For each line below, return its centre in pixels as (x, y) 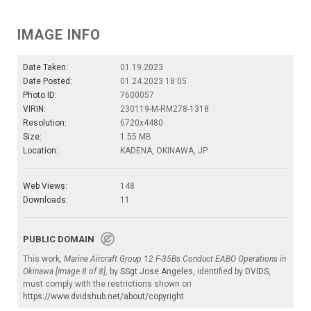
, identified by (219, 272)
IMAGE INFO (59, 35)
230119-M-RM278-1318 (165, 109)
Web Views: (45, 186)
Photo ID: (40, 95)
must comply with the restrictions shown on (107, 284)
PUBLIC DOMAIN (62, 239)
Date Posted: (48, 82)
